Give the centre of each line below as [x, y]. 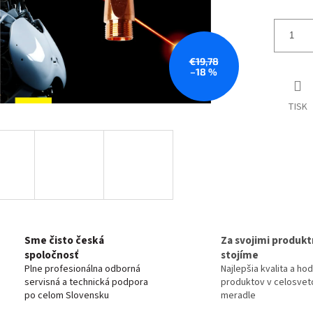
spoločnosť [51, 255]
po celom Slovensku [67, 295]
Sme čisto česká [64, 240]
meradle [238, 295]
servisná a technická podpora [86, 282]
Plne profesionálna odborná [82, 269]
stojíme [240, 255]
